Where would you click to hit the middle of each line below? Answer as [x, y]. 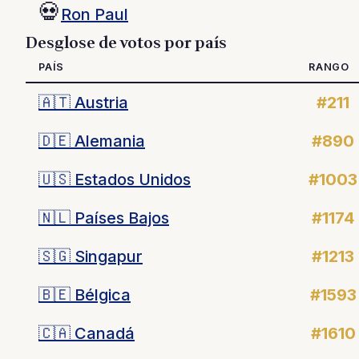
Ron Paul [95, 14]
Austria [99, 103]
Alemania [108, 141]
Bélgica [101, 295]
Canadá [103, 333]
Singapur [107, 256]
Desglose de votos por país [126, 43]
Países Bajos [120, 218]
